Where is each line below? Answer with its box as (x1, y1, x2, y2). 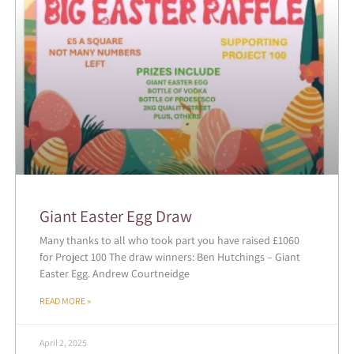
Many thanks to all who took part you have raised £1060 (39, 232, 299, 247)
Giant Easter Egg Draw (39, 205, 192, 227)
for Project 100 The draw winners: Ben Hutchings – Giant (39, 249, 300, 264)
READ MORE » (39, 294, 91, 307)
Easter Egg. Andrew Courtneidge (39, 265, 190, 281)
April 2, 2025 (39, 336, 87, 348)
